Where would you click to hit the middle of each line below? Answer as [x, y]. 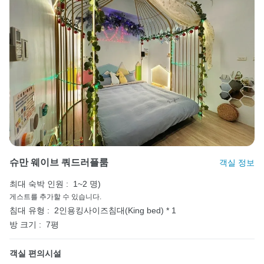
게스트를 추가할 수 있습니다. [55, 197]
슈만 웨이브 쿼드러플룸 [59, 162]
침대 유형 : [29, 210]
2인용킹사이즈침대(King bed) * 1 [115, 210]
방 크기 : [25, 224]
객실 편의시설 [35, 253]
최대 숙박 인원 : [39, 184]
